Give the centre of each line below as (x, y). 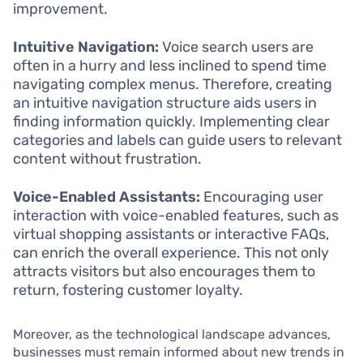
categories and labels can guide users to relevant (177, 140)
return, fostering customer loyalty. (128, 290)
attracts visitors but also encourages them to (164, 271)
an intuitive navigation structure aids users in (165, 103)
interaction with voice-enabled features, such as (176, 216)
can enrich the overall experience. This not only (171, 253)
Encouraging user (262, 197)
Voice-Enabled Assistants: (107, 197)
